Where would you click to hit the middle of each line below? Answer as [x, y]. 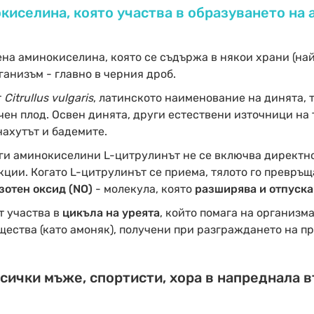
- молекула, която [143, 189]
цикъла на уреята [111, 213]
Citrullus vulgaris [48, 98]
